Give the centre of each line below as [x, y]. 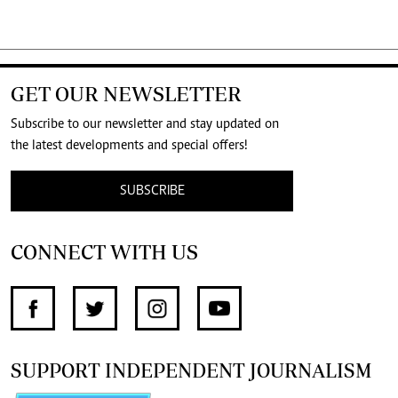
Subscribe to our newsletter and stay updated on [145, 124]
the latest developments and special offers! [129, 145]
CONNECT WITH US [104, 251]
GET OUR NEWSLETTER [126, 93]
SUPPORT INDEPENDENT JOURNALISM [191, 370]
